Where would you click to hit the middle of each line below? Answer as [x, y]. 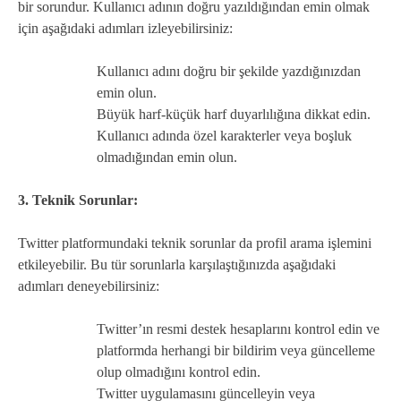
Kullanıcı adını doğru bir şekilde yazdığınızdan [229, 71]
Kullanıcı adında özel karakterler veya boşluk [224, 135]
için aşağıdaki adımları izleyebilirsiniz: [125, 28]
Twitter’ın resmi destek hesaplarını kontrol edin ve [238, 328]
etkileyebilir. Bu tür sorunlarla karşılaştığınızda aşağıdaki [177, 264]
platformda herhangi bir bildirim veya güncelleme [236, 350]
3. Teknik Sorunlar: [78, 200]
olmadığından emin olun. [167, 157]
